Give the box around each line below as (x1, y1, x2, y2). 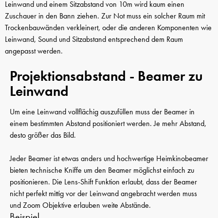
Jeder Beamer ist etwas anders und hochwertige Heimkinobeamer (10, 153, 208, 163)
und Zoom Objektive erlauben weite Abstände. (10, 200, 151, 210)
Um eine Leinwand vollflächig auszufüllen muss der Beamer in (10, 106, 195, 117)
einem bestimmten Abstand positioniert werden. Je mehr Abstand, (10, 118, 206, 128)
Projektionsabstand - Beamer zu (10, 67, 203, 86)
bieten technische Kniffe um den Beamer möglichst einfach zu (10, 164, 194, 175)
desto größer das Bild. (10, 129, 76, 140)
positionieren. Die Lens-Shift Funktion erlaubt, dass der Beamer (10, 176, 197, 187)
